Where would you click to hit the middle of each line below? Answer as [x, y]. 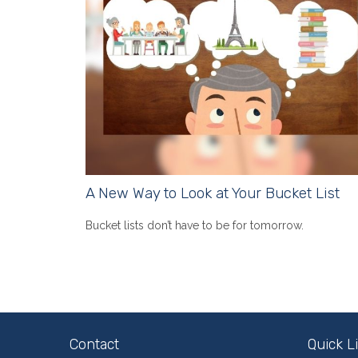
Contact [94, 344]
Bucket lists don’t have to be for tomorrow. [195, 225]
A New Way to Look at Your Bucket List [213, 193]
